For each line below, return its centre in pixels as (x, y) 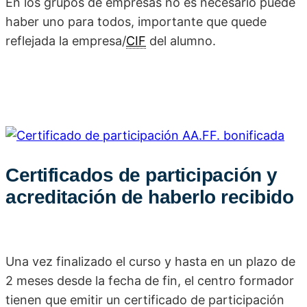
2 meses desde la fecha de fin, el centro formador (150, 281)
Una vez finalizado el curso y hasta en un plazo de (150, 262)
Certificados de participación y (142, 175)
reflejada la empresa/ (66, 41)
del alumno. (181, 41)
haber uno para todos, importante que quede (136, 22)
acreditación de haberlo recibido (149, 197)
